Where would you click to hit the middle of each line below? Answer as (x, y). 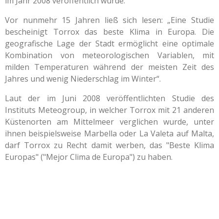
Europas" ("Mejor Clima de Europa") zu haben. (89, 157)
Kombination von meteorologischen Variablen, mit (109, 55)
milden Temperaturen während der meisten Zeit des (109, 67)
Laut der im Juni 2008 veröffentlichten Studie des (109, 98)
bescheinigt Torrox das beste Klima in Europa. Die (109, 32)
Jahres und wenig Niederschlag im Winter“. (83, 79)
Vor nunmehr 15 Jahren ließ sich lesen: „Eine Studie (109, 20)
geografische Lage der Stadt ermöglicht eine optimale (109, 44)
